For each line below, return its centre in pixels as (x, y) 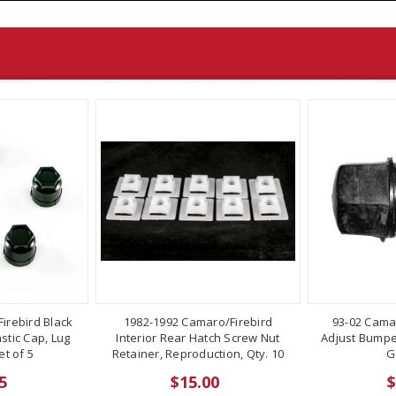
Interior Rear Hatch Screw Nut (198, 337)
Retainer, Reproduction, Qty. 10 (198, 353)
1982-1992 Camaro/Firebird (198, 321)
